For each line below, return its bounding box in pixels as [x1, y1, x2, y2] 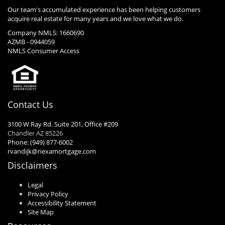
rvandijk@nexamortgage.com [8, 147, 96, 156]
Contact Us [8, 98, 53, 111]
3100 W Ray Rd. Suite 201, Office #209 [8, 120, 118, 129]
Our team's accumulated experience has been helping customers [8, 5, 200, 15]
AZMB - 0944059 [8, 37, 55, 47]
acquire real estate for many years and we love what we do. [8, 14, 183, 24]
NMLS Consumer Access [8, 46, 79, 56]
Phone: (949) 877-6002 [8, 138, 73, 147]
